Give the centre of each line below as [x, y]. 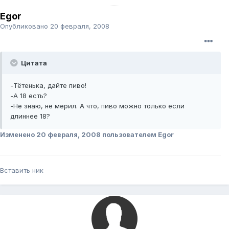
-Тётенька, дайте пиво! [48, 86]
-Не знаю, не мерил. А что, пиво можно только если [97, 106]
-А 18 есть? [29, 96]
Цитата [33, 63]
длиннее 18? [30, 116]
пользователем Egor [137, 135]
